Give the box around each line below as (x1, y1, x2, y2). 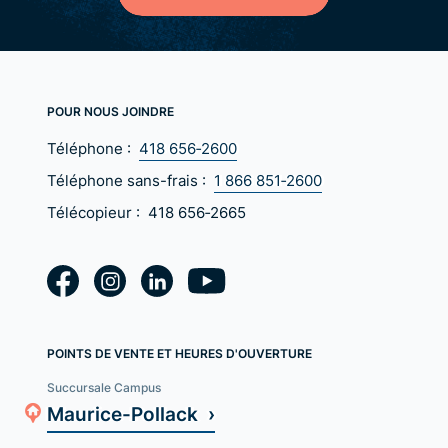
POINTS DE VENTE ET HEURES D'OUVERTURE (47, 345, 313, 363)
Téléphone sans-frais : (47, 170, 211, 192)
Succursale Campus (47, 379, 162, 397)
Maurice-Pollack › (47, 400, 216, 428)
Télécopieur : (47, 202, 145, 224)
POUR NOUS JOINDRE (47, 103, 175, 121)
